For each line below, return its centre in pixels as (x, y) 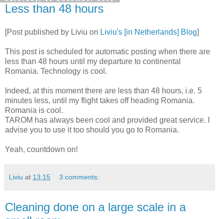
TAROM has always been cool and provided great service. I (107, 120)
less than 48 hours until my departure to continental (93, 61)
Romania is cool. (34, 110)
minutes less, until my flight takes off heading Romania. (100, 100)
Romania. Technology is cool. (56, 71)
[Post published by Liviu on (53, 32)
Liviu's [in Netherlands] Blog (149, 32)
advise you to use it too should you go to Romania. (92, 130)
